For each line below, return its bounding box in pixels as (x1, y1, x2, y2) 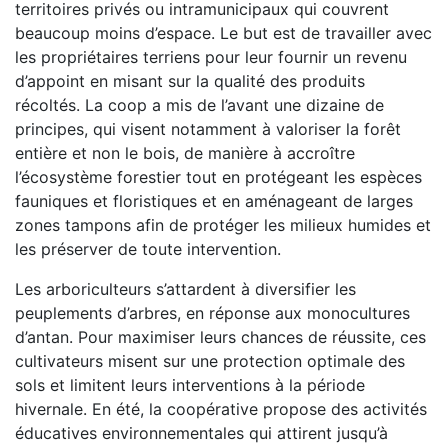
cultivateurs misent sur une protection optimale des (15, 351, 405, 371)
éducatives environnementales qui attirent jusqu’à (15, 423, 388, 443)
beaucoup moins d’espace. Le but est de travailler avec (15, 23, 432, 43)
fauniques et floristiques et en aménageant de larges (15, 191, 413, 211)
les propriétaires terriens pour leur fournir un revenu (15, 47, 407, 67)
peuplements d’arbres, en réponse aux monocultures (15, 303, 410, 323)
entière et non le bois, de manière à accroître (15, 143, 355, 163)
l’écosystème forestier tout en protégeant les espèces (15, 167, 422, 187)
